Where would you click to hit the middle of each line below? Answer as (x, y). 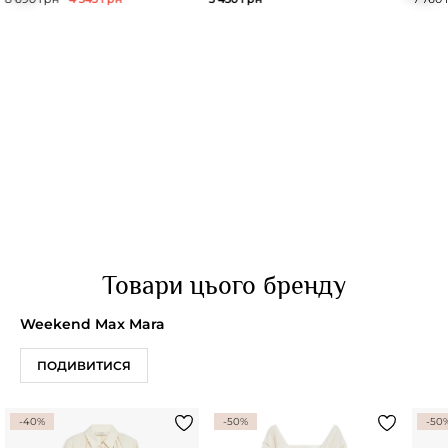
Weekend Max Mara (92, 324)
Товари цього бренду (224, 286)
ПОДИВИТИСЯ (84, 366)
